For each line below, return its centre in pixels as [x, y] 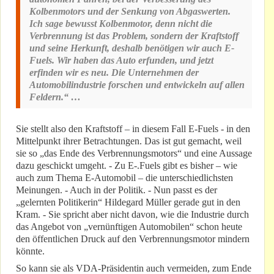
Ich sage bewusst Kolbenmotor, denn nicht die [121, 24]
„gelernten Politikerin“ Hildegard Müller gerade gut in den [128, 202]
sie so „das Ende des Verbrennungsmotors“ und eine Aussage [134, 154]
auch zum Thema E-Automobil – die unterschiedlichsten [124, 178]
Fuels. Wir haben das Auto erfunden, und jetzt [121, 61]
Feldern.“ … [55, 97]
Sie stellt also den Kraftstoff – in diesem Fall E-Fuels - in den [133, 129]
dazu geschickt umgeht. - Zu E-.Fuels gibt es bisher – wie [127, 166]
